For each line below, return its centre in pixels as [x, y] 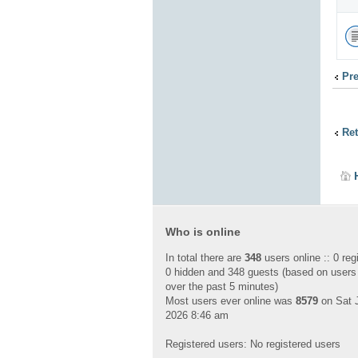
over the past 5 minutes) [222, 286]
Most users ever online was [231, 301]
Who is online [203, 232]
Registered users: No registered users [253, 344]
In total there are [205, 258]
